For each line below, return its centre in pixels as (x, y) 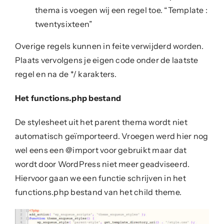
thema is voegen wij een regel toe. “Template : (121, 10)
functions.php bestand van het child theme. (98, 192)
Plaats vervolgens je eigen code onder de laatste (106, 60)
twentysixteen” (64, 24)
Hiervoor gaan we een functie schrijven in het (100, 178)
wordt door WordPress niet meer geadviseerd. (102, 164)
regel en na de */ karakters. (66, 74)
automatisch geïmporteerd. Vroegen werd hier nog (111, 136)
